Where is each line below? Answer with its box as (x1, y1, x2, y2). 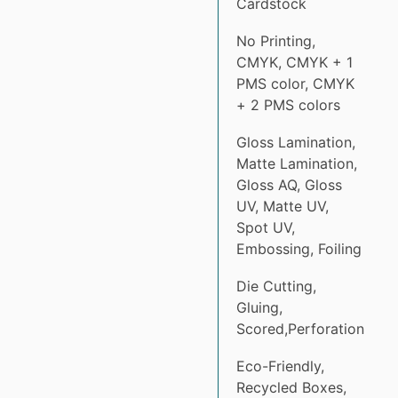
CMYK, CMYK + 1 (236, 52, 353, 71)
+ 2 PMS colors (236, 95, 340, 114)
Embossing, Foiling (236, 239, 362, 258)
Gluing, (236, 298, 283, 316)
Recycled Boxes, (236, 378, 346, 396)
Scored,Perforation (236, 319, 364, 338)
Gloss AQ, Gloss (236, 175, 342, 194)
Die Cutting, (236, 276, 316, 295)
